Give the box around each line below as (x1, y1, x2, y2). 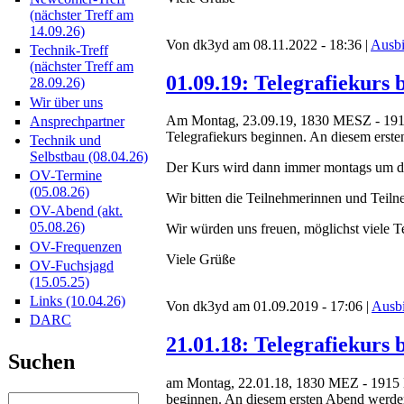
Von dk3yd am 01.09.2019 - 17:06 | (166, 298, 372, 315)
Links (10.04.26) (30, 292, 125, 308)
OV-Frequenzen (30, 238, 122, 254)
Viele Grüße (166, 252, 235, 268)
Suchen (8, 350, 75, 374)
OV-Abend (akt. (30, 203, 123, 219)
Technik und (30, 133, 101, 148)
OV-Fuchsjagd (30, 257, 114, 273)
